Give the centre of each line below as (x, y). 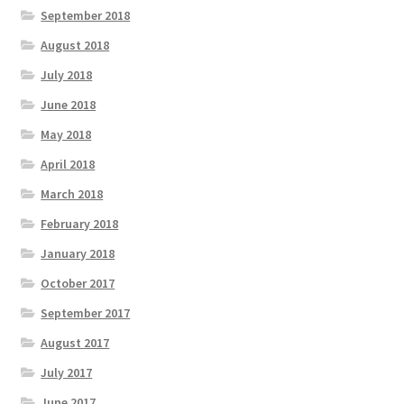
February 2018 (80, 224)
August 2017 (75, 343)
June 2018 (69, 105)
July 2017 (67, 373)
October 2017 (78, 284)
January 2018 (78, 254)
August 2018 (75, 46)
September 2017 (86, 313)
